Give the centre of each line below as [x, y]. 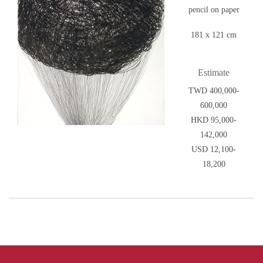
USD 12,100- [214, 150]
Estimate [214, 73]
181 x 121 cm [214, 35]
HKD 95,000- [214, 120]
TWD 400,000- [214, 91]
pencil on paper [214, 10]
